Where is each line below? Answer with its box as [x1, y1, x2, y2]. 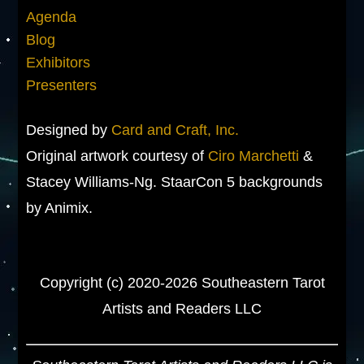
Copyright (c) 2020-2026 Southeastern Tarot [39, 274, 325, 291]
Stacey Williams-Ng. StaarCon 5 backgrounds [26, 173, 323, 190]
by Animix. [26, 199, 93, 216]
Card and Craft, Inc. [111, 121, 240, 138]
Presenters [26, 76, 97, 93]
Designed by [26, 121, 112, 138]
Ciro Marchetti [208, 147, 300, 164]
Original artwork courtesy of [26, 147, 209, 164]
